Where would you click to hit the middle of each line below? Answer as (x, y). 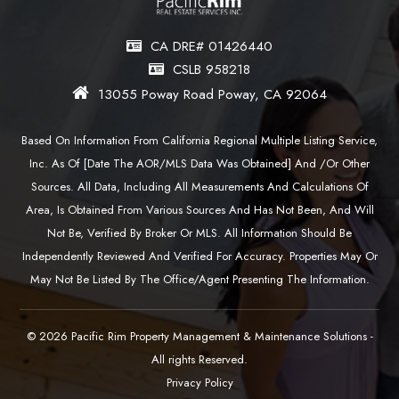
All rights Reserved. (199, 360)
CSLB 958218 (212, 70)
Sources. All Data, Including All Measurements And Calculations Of (199, 187)
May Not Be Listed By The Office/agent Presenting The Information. (199, 280)
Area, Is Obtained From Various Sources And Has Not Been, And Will (199, 210)
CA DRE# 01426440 (212, 47)
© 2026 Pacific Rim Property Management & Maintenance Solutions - (199, 337)
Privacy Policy (199, 383)
